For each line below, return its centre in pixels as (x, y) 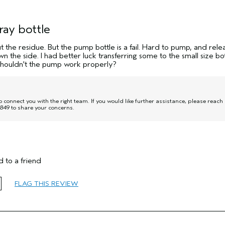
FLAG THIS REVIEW (46, 184)
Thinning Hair (31, 190)
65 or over (27, 178)
